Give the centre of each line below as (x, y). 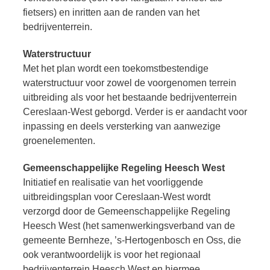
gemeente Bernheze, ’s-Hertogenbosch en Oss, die (132, 240)
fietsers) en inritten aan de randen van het (111, 13)
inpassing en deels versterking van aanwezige (122, 126)
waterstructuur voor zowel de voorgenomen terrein (130, 83)
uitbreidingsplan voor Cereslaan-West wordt (117, 196)
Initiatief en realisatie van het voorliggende (113, 182)
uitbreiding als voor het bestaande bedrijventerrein (130, 97)
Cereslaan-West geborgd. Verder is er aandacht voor (135, 111)
